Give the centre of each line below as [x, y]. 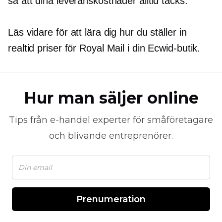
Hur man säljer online [111, 98]
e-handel [70, 120]
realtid [21, 48]
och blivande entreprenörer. [111, 136]
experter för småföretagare [152, 120]
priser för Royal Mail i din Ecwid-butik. [117, 48]
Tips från [29, 120]
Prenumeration [111, 199]
